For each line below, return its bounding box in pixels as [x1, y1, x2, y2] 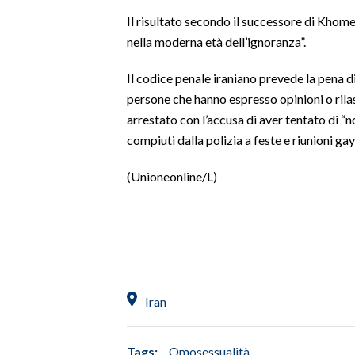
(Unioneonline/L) [127, 168, 217, 184]
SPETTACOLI [16, 28, 79, 40]
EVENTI [16, 229, 52, 242]
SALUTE [16, 104, 55, 116]
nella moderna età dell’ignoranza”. [127, 33, 306, 49]
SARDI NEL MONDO [16, 180, 114, 193]
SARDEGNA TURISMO [16, 142, 125, 155]
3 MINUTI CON [16, 305, 90, 318]
